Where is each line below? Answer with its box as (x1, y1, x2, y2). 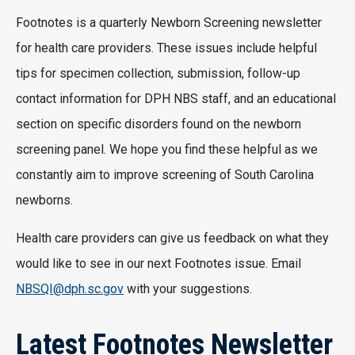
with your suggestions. (124, 281, 252, 296)
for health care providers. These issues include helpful (16, 40, 317, 55)
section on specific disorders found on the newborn (16, 116, 301, 132)
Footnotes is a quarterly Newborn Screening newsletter (16, 14, 322, 30)
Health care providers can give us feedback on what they (16, 230, 329, 246)
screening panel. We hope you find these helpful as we (16, 141, 318, 157)
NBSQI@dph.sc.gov (16, 281, 124, 296)
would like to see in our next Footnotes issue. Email (16, 255, 301, 271)
